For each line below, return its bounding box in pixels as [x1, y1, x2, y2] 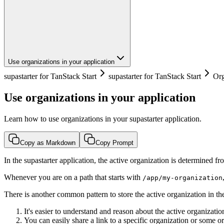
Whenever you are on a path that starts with [4, 172, 142, 181]
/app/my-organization [142, 173, 222, 181]
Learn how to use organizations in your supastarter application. [4, 114, 201, 123]
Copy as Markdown [20, 138, 75, 146]
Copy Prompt [95, 138, 133, 146]
